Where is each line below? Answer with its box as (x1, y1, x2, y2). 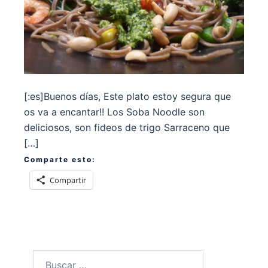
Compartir (50, 174, 86, 185)
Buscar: (32, 251, 65, 263)
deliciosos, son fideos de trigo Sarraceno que (24, 121, 230, 133)
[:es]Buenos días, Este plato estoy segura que (24, 90, 231, 102)
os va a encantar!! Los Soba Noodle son (24, 105, 205, 118)
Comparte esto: (24, 154, 96, 164)
